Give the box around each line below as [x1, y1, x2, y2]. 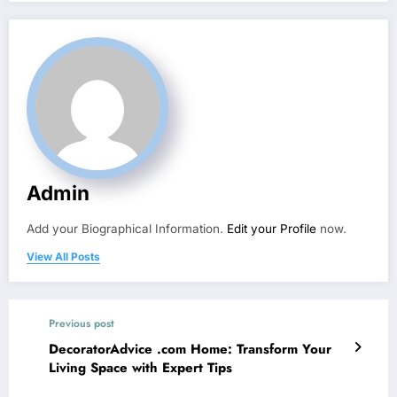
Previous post [49, 315, 114, 332]
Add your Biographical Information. [27, 222, 227, 237]
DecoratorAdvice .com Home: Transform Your [49, 339, 331, 360]
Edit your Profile [227, 222, 316, 237]
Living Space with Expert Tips [49, 358, 232, 378]
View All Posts [27, 250, 100, 264]
